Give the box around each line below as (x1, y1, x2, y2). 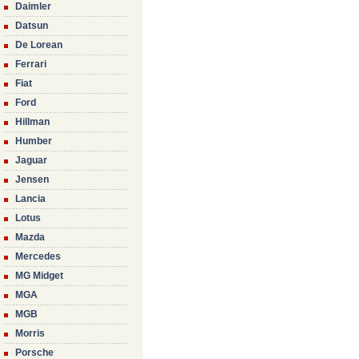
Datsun (15, 20, 48, 31)
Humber (15, 135, 52, 147)
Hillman (15, 116, 50, 127)
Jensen (15, 174, 49, 185)
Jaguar (15, 155, 47, 166)
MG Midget (15, 270, 63, 281)
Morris (15, 328, 45, 339)
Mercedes (15, 251, 61, 262)
